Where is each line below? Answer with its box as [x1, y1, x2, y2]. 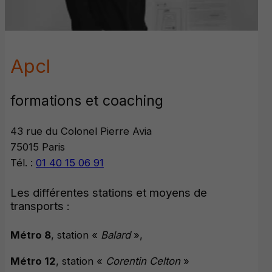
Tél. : [10, 157, 36, 169]
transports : [10, 199, 70, 212]
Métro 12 [10, 255, 56, 268]
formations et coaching [10, 92, 163, 109]
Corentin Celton [105, 255, 180, 268]
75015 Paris [10, 141, 65, 154]
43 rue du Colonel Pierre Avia [10, 125, 152, 138]
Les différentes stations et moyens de [10, 185, 207, 199]
